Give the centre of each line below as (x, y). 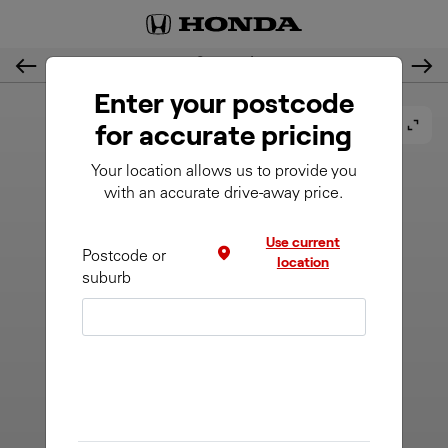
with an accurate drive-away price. (224, 194)
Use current (302, 243)
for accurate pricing (224, 137)
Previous (55, 73)
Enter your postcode (223, 105)
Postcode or (123, 257)
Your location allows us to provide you (223, 172)
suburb (106, 279)
